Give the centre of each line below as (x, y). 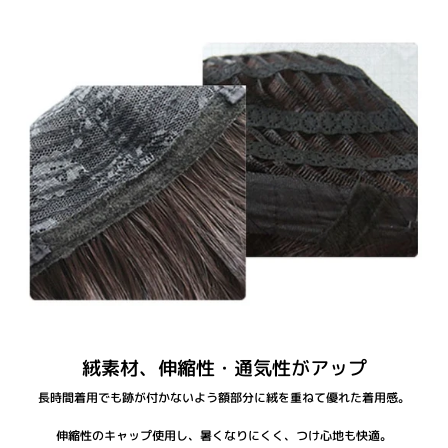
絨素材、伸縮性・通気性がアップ (224, 368)
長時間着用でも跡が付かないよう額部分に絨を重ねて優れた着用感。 (224, 398)
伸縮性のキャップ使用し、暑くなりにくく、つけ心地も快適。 (224, 436)
